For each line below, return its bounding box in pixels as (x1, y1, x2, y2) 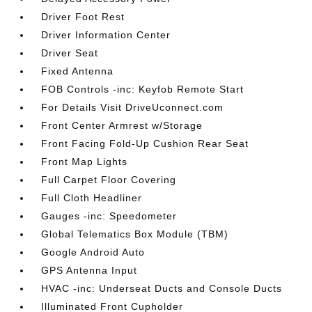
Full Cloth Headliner (41, 192, 143, 203)
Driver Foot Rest (41, 11, 125, 22)
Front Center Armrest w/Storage (41, 120, 203, 131)
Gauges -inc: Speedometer (41, 210, 178, 221)
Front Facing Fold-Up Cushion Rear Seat (41, 138, 249, 149)
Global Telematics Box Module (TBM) (41, 228, 229, 240)
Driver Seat (41, 47, 99, 58)
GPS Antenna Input (41, 265, 138, 276)
